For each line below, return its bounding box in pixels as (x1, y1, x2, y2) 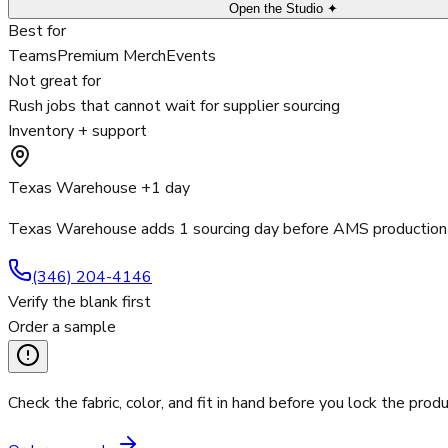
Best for (8, 20, 66, 43)
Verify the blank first (8, 291, 151, 314)
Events (166, 45, 216, 68)
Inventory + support (8, 120, 147, 143)
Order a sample (8, 316, 116, 339)
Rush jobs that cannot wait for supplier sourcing (8, 95, 340, 118)
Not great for (8, 70, 101, 93)
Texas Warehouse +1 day (8, 177, 190, 200)
